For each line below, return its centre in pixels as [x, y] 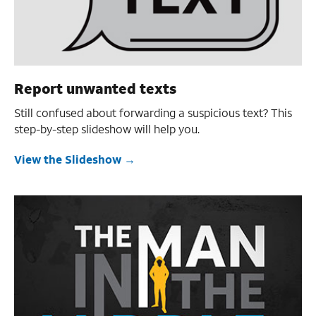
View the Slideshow [68, 159]
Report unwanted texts [95, 88]
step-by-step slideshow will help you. [107, 128]
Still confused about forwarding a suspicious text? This [153, 112]
